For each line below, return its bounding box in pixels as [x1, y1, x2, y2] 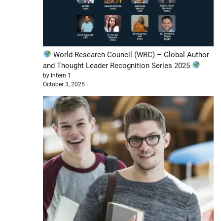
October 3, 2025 [42, 80, 85, 88]
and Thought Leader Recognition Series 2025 [42, 61, 192, 70]
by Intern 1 [42, 72, 71, 79]
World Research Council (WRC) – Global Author [51, 50, 210, 59]
